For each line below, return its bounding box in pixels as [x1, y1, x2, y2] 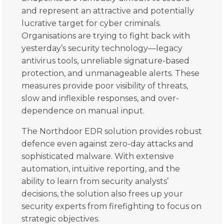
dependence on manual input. [21, 105, 145, 115]
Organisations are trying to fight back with [21, 30, 190, 40]
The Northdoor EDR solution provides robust [21, 126, 202, 136]
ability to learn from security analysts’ [21, 176, 169, 186]
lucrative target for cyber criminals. [21, 18, 161, 28]
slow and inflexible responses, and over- [21, 93, 179, 103]
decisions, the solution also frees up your [21, 188, 183, 198]
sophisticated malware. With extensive [21, 151, 174, 161]
